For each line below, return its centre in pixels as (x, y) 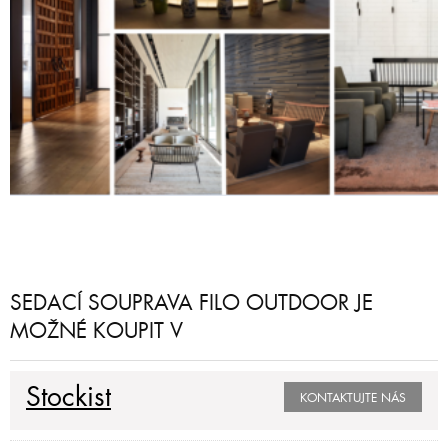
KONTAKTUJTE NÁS (353, 397)
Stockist (68, 397)
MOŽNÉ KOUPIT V (96, 330)
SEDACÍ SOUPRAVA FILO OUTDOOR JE (191, 302)
